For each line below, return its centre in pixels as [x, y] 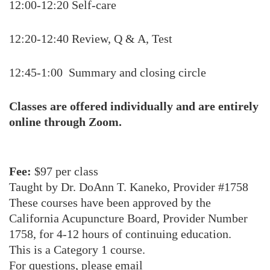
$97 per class [66, 171]
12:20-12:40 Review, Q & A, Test [91, 39]
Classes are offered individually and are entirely [134, 106]
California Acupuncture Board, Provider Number [128, 218]
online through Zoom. [65, 122]
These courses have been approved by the [110, 202]
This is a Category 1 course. [77, 250]
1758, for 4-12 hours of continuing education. [120, 234]
